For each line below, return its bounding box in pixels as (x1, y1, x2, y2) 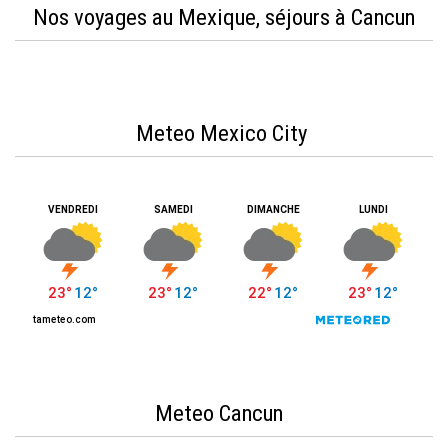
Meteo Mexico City (136, 120, 312, 148)
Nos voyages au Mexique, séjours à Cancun (33, 4, 415, 32)
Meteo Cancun (155, 400, 293, 428)
